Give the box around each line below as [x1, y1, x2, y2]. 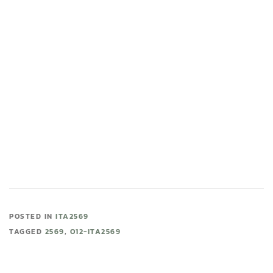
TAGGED [9, 226, 45, 237]
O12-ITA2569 [69, 226, 121, 237]
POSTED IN [9, 211, 55, 222]
